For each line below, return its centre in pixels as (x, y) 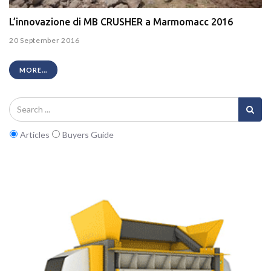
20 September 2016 (44, 41)
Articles (35, 134)
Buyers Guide (87, 134)
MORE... (33, 70)
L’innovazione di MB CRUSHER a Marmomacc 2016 (121, 21)
